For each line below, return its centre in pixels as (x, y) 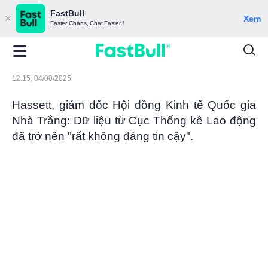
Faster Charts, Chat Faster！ (89, 23)
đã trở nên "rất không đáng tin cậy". (103, 136)
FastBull (67, 13)
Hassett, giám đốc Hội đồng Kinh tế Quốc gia (134, 105)
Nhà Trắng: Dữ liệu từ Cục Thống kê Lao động (134, 120)
